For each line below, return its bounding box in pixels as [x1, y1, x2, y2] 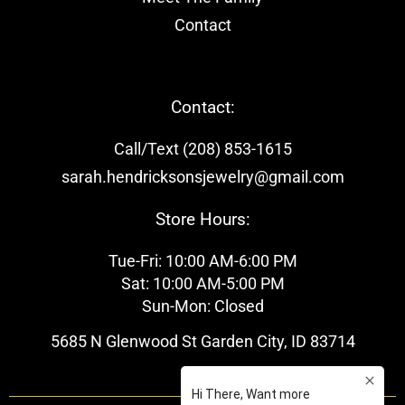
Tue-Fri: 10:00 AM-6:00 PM [108, 252, 297, 271]
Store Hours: [155, 209, 250, 231]
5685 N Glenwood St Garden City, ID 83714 [50, 333, 355, 352]
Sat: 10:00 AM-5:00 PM [120, 275, 285, 294]
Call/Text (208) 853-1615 [113, 140, 292, 159]
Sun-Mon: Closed [141, 297, 264, 316]
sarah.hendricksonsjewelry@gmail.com [61, 168, 344, 187]
